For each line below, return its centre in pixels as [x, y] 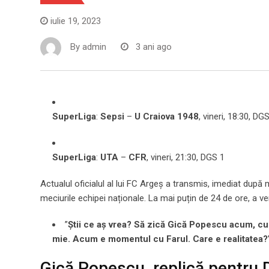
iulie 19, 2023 [76, 21]
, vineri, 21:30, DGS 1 [186, 158]
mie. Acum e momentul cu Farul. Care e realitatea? [160, 239]
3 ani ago [154, 47]
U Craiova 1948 [167, 117]
